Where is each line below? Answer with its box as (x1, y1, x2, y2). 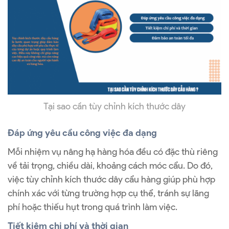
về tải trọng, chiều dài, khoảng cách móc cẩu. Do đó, (8, 159, 213, 171)
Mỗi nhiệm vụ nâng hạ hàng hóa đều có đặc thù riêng (8, 146, 218, 157)
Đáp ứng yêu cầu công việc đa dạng (8, 127, 157, 139)
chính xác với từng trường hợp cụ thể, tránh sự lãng (8, 187, 209, 199)
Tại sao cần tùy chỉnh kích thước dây (43, 100, 186, 112)
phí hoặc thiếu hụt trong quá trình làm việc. (8, 201, 177, 213)
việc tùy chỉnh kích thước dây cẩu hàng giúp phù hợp (8, 173, 215, 185)
